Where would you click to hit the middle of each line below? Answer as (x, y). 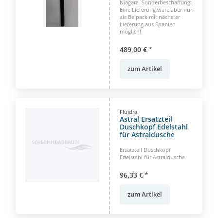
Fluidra (128, 111)
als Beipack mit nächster (150, 17)
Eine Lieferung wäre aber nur (156, 9)
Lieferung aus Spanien (148, 24)
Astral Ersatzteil (146, 119)
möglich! (130, 31)
